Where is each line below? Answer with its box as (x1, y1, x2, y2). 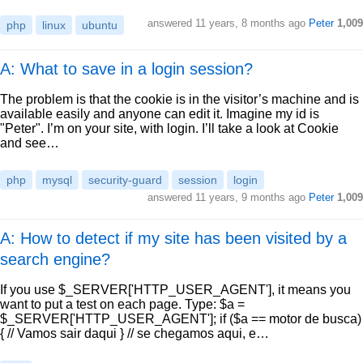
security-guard (88, 173, 162, 186)
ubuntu (82, 19, 117, 32)
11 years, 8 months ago (195, 17, 305, 29)
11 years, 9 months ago (195, 191, 305, 203)
